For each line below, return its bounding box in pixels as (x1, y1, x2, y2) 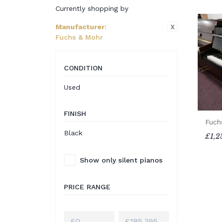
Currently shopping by (55, 4, 128, 12)
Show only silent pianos (80, 156, 163, 164)
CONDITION (64, 64, 103, 72)
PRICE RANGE (64, 183, 111, 191)
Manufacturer (55, 23, 105, 31)
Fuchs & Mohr (55, 33, 103, 41)
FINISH (64, 110, 86, 117)
